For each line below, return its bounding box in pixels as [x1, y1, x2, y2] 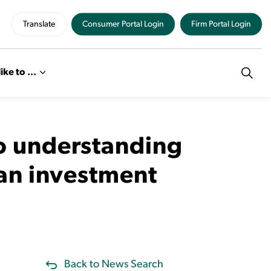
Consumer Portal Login [82, 19, 164, 29]
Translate [23, 19, 55, 29]
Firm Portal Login [191, 19, 251, 29]
